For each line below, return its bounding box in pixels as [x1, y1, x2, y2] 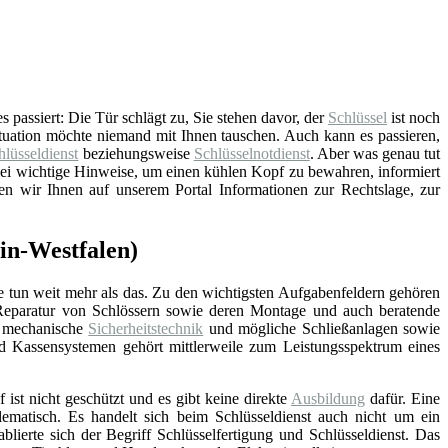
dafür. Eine [365, 389, 440, 407]
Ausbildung [291, 389, 365, 407]
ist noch [386, 108, 441, 126]
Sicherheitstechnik [88, 319, 204, 337]
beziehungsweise [78, 144, 194, 162]
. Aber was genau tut [309, 144, 441, 162]
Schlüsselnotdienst [193, 144, 310, 162]
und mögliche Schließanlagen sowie [203, 319, 441, 337]
